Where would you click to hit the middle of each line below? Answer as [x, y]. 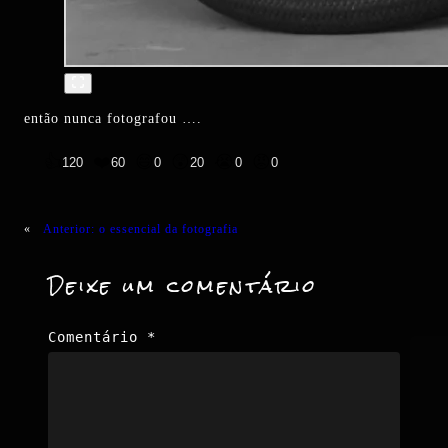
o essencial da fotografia [168, 229]
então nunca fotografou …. [113, 117]
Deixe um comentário [183, 286]
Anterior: [69, 229]
